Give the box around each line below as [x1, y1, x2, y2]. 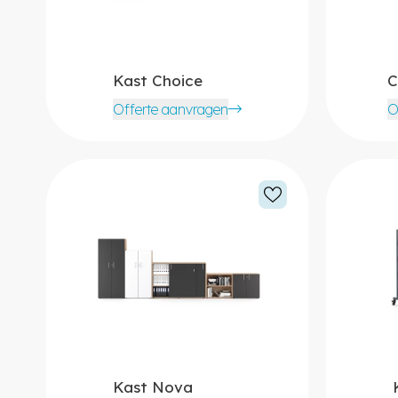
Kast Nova [112, 377, 193, 396]
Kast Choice [112, 70, 203, 90]
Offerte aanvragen [112, 99, 228, 118]
